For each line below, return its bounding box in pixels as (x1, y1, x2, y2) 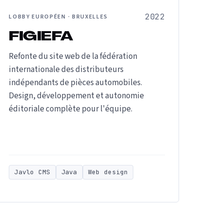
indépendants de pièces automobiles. (9, 77, 143, 89)
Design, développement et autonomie (9, 90, 145, 102)
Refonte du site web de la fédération (9, 51, 138, 62)
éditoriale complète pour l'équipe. (9, 103, 133, 115)
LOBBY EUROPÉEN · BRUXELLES (9, 13, 108, 21)
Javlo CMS (14, 168, 51, 176)
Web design (88, 168, 128, 176)
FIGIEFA (9, 31, 73, 44)
